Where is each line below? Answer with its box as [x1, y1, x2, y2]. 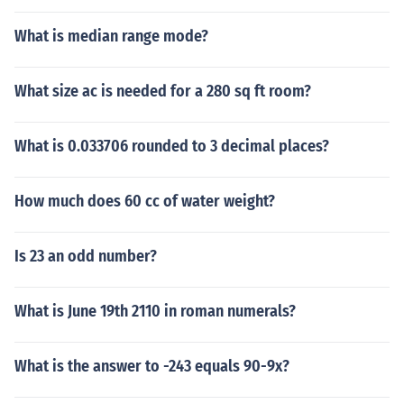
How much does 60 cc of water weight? [14, 191, 275, 211]
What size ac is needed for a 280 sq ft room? [14, 81, 311, 101]
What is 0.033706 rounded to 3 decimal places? [14, 136, 329, 156]
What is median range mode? [14, 26, 208, 46]
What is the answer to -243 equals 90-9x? [14, 356, 289, 376]
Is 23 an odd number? [14, 246, 157, 266]
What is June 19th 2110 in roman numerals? [14, 301, 296, 321]
